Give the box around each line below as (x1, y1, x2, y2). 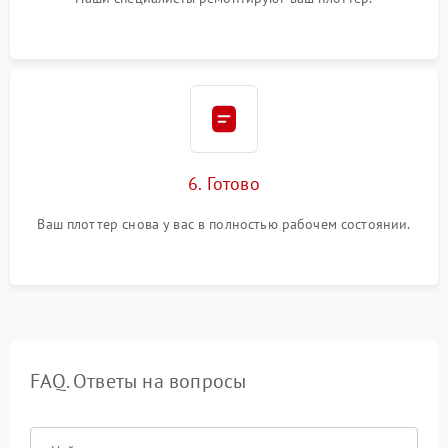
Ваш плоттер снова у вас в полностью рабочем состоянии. (37, 214, 411, 233)
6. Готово (188, 171, 260, 195)
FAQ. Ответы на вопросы (30, 367, 247, 394)
